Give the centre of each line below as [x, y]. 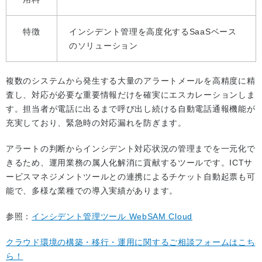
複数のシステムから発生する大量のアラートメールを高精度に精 [131, 81]
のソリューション [104, 46]
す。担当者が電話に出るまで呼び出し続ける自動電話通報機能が [131, 109]
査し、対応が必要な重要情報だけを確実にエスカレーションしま [131, 95]
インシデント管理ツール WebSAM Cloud [112, 217]
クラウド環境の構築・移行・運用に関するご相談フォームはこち [131, 242]
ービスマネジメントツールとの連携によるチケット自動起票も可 [131, 177]
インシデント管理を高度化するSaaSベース [153, 32]
